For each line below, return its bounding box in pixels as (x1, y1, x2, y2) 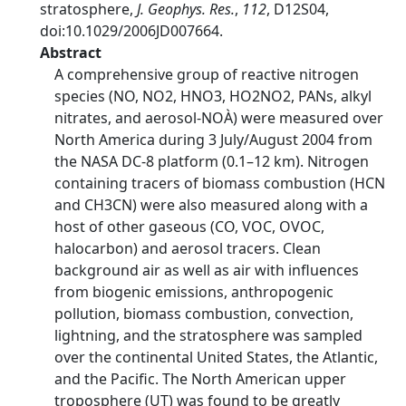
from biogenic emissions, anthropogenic (54, 282, 333, 302)
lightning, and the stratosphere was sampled (54, 325, 362, 345)
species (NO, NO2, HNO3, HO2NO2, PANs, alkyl (54, 86, 372, 106)
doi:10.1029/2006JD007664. (40, 21, 223, 41)
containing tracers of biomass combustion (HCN (54, 173, 385, 193)
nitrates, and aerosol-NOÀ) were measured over (54, 108, 383, 128)
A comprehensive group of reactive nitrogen (54, 64, 359, 84)
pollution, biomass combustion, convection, (54, 304, 353, 324)
